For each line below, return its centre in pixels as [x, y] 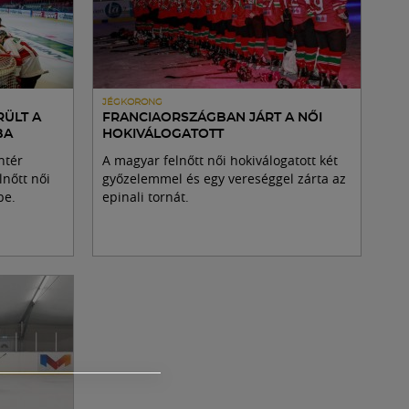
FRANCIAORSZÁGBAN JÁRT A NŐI [212, 118]
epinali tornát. [146, 197]
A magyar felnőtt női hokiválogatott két [220, 160]
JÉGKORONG [132, 102]
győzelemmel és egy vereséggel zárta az [224, 178]
